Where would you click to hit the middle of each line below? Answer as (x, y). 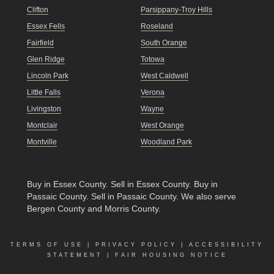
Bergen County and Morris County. (94, 209)
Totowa (153, 60)
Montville (42, 142)
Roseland (157, 27)
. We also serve (206, 197)
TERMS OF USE (47, 245)
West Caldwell (165, 76)
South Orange (164, 43)
